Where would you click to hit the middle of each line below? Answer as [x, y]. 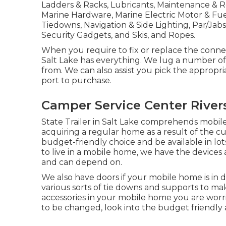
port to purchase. [76, 80]
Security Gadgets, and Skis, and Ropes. [118, 35]
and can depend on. [82, 162]
